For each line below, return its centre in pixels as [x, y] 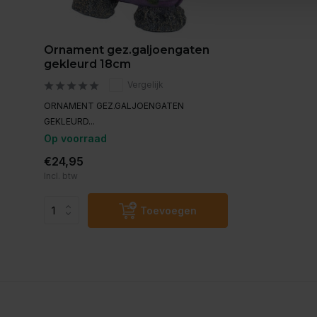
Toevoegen [168, 210]
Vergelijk [145, 84]
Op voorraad [75, 138]
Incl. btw [61, 175]
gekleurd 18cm [87, 64]
